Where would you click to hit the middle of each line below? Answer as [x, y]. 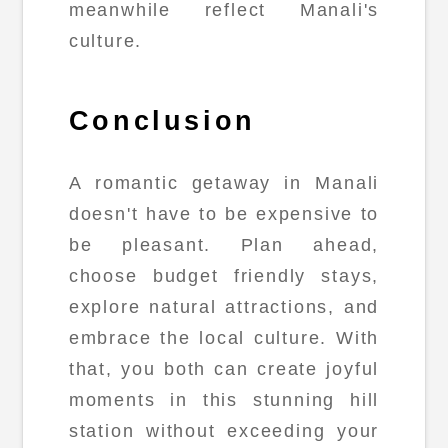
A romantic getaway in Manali [224, 182]
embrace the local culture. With [224, 337]
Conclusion [162, 121]
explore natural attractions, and [224, 306]
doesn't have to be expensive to [224, 213]
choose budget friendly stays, [224, 275]
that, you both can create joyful [224, 368]
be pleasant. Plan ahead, [224, 244]
